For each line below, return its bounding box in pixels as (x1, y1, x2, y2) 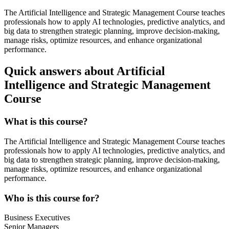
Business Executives (4, 213, 70, 222)
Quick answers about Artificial (4, 64, 165, 78)
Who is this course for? (4, 192, 100, 203)
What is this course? (4, 116, 88, 127)
